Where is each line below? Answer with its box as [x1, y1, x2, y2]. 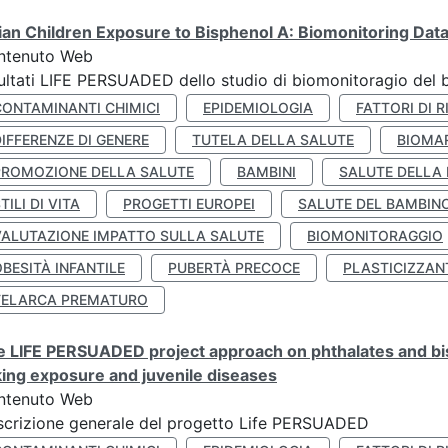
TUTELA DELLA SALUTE [192, 131, 354, 148]
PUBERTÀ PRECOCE [168, 259, 300, 276]
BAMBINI [237, 163, 296, 180]
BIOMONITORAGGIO [307, 227, 443, 244]
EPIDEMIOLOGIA [203, 99, 313, 116]
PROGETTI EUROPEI [123, 195, 255, 212]
